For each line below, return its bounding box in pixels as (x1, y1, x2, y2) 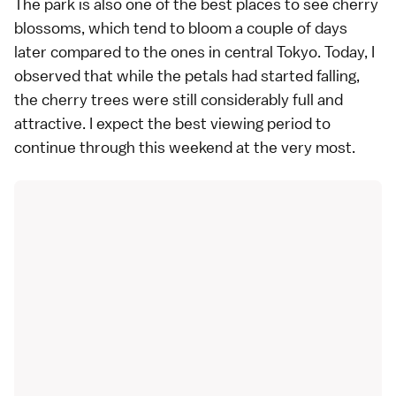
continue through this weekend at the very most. (14, 136, 355, 157)
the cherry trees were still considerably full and (14, 88, 343, 110)
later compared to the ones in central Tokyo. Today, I (14, 41, 375, 62)
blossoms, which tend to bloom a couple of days (14, 17, 347, 38)
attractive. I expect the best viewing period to (14, 112, 331, 133)
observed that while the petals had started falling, (14, 65, 360, 86)
